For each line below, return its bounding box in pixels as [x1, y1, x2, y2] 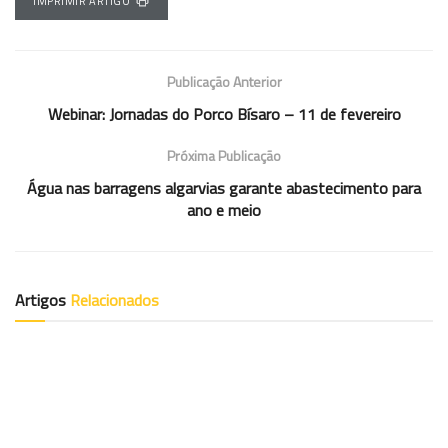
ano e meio [187, 197, 261, 222]
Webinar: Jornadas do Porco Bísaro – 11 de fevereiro [47, 101, 401, 126]
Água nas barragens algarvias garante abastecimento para [27, 175, 421, 200]
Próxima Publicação [167, 144, 281, 166]
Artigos [15, 287, 70, 312]
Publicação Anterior [166, 70, 282, 92]
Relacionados [70, 287, 159, 312]
